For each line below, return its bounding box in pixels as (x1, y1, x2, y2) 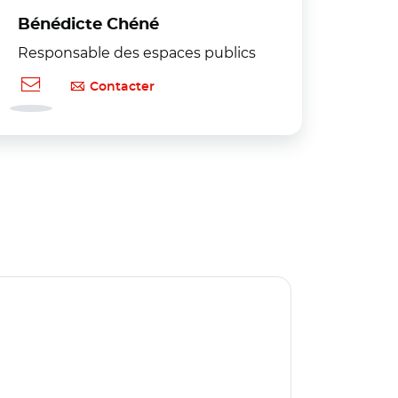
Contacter (90, 80, 155, 93)
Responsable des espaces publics (18, 44, 256, 61)
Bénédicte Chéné (18, 17, 159, 33)
